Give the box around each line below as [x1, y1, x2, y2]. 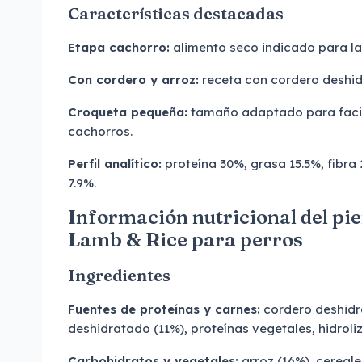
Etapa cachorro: [68, 40, 170, 55]
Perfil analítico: [68, 156, 162, 171]
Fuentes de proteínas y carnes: [68, 301, 260, 317]
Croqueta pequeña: [68, 104, 187, 120]
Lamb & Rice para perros [68, 228, 303, 251]
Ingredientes [68, 265, 170, 285]
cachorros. [68, 124, 133, 139]
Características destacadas [68, 3, 284, 23]
